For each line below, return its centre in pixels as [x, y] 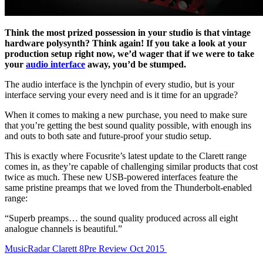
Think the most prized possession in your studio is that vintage [128, 33]
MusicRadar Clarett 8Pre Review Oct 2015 [86, 249]
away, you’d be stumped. [136, 65]
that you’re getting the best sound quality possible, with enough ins [128, 126]
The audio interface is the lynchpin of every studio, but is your [119, 85]
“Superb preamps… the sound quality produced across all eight [121, 218]
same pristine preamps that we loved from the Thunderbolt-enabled [128, 188]
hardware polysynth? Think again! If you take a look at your [126, 43]
